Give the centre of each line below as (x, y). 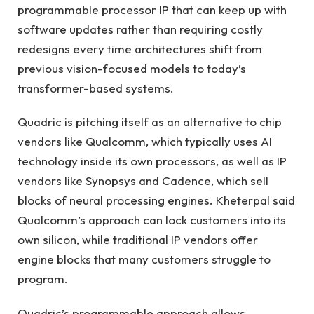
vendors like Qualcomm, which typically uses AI (145, 142)
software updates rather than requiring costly (140, 29)
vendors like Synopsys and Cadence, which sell (143, 181)
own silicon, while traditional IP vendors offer (138, 240)
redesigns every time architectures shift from (140, 49)
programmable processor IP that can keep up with (152, 10)
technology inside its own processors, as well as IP (152, 161)
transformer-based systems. (96, 88)
